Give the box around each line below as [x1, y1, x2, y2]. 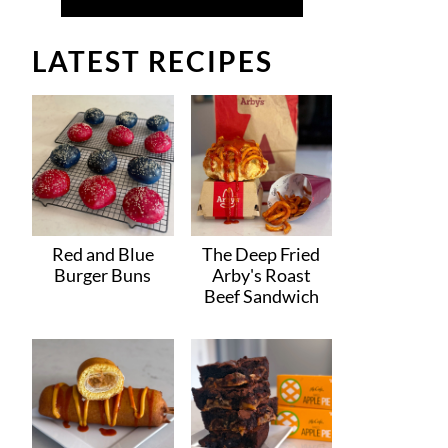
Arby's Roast [211, 264, 311, 287]
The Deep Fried [202, 243, 321, 266]
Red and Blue [51, 243, 154, 266]
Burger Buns [54, 264, 152, 287]
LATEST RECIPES [32, 43, 274, 78]
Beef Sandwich [203, 285, 319, 308]
